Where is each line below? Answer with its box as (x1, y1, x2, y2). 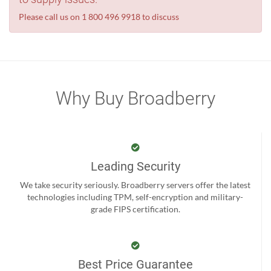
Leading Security (90, 159, 180, 174)
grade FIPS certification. (90, 204, 180, 214)
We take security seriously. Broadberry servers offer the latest (20, 180, 250, 190)
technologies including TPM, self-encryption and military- (27, 192, 243, 202)
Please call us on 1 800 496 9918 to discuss (19, 11, 179, 22)
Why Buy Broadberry (56, 88, 215, 109)
